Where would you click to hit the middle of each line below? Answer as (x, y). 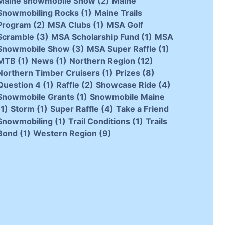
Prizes (128, 73)
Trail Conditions (99, 121)
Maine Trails (118, 13)
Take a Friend (142, 109)
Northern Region (102, 61)
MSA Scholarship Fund (95, 37)
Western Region (65, 133)
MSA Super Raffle (121, 49)
